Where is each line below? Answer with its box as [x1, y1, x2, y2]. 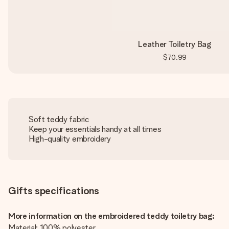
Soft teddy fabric [29, 114, 89, 124]
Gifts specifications [8, 185, 99, 197]
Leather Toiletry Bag [138, 39, 212, 49]
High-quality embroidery [29, 134, 111, 144]
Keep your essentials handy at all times [29, 124, 162, 134]
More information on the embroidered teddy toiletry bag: [8, 211, 215, 221]
